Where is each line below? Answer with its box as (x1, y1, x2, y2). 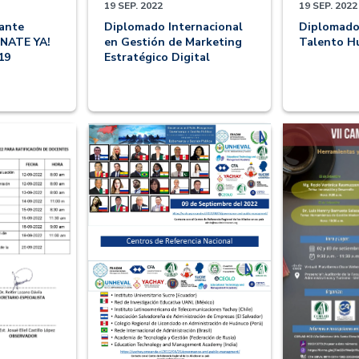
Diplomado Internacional (104, 19, 243, 35)
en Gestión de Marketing (104, 34, 242, 50)
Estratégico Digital (104, 50, 210, 66)
